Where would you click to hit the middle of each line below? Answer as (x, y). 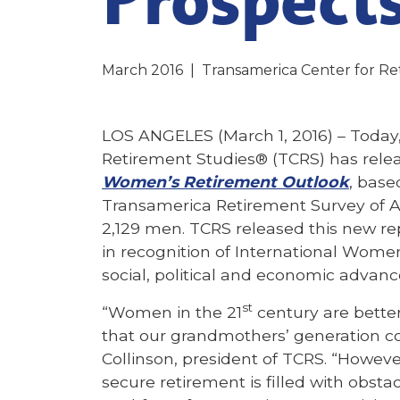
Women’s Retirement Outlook (225, 182)
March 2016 (142, 70)
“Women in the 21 (172, 312)
